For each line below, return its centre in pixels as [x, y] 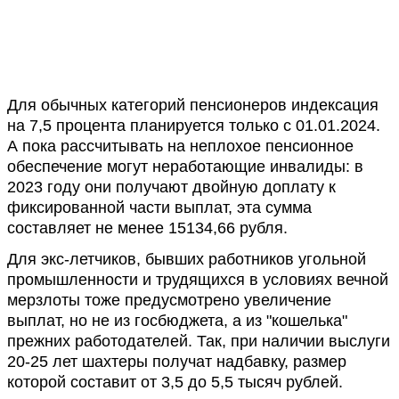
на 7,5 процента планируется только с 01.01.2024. [194, 126]
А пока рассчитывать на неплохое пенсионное [180, 146]
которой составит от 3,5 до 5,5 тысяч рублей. [175, 382]
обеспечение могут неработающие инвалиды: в [185, 167]
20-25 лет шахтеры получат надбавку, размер [177, 362]
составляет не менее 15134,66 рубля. [147, 228]
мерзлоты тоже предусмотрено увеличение [169, 300]
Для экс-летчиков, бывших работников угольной [187, 259]
